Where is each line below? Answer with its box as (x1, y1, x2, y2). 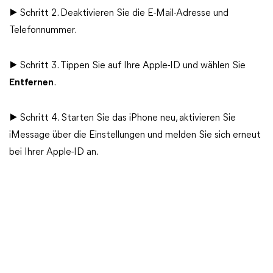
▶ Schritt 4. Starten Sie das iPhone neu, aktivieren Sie (9, 113, 236, 123)
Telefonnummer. (9, 26, 77, 35)
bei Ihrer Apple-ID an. (9, 147, 99, 157)
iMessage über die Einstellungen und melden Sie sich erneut (9, 130, 261, 140)
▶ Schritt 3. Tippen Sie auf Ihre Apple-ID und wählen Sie (9, 61, 246, 71)
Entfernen (9, 78, 54, 88)
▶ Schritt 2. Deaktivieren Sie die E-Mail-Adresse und (9, 9, 229, 18)
